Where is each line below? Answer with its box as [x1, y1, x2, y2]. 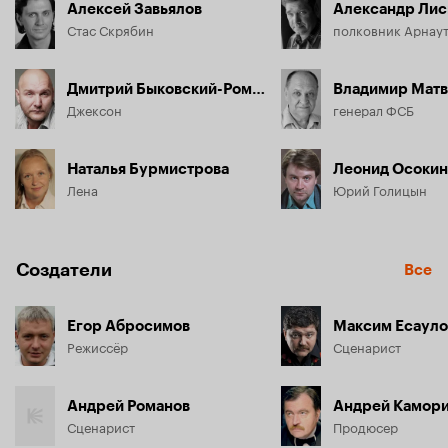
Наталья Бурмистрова [67, 159, 229, 178]
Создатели [16, 258, 112, 281]
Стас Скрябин [67, 18, 154, 39]
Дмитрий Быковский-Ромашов [252, 79, 265, 98]
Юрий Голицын [333, 178, 427, 199]
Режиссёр [67, 335, 128, 356]
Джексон [67, 98, 122, 119]
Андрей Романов [67, 396, 190, 415]
